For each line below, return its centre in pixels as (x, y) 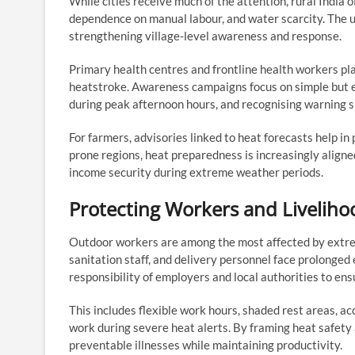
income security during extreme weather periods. (196, 172)
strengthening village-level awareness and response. (205, 35)
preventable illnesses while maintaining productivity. (206, 344)
